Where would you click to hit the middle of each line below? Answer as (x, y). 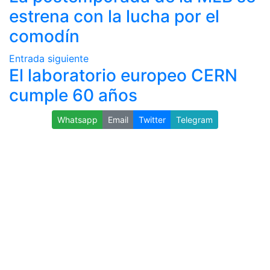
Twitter (152, 120)
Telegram (194, 120)
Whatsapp (77, 120)
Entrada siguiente (49, 58)
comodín (44, 36)
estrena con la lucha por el (114, 16)
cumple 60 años (73, 95)
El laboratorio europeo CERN (123, 75)
